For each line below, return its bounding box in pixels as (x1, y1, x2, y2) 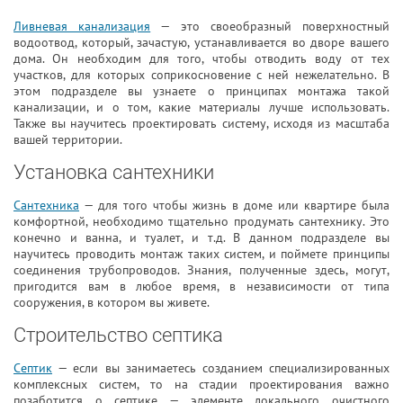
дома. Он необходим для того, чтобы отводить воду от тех (13, 50, 390, 67)
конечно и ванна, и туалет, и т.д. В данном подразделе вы (13, 229, 390, 246)
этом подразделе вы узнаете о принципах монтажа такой (13, 83, 390, 99)
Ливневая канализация (13, 18, 151, 34)
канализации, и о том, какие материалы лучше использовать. (13, 99, 390, 115)
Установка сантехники (13, 161, 214, 184)
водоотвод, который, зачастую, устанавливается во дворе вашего (13, 34, 390, 50)
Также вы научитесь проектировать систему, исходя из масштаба (13, 115, 390, 131)
